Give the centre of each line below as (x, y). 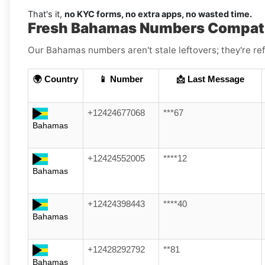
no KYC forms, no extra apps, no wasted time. (158, 14)
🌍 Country (56, 80)
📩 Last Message (210, 80)
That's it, (46, 14)
